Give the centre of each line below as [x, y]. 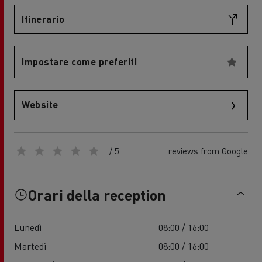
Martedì [30, 246]
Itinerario [43, 19]
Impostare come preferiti [79, 62]
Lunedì [28, 227]
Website [40, 104]
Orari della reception [97, 194]
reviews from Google [208, 151]
